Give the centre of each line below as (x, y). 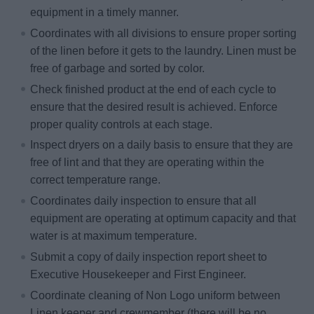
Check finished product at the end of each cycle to (153, 89)
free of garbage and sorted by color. (117, 68)
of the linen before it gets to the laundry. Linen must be (163, 50)
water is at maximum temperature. (114, 236)
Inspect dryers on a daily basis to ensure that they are (162, 145)
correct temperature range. (95, 180)
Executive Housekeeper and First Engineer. (138, 275)
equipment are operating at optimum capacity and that (163, 219)
